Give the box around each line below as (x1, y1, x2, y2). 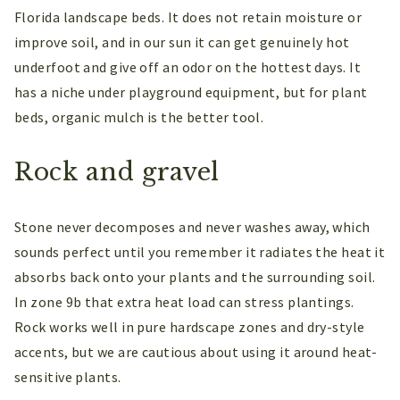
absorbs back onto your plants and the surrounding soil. (14, 268, 376, 287)
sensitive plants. (14, 368, 121, 387)
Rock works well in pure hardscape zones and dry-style (14, 318, 365, 337)
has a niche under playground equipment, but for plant (14, 83, 368, 102)
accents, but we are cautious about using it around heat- (14, 343, 378, 362)
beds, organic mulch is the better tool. (14, 108, 264, 127)
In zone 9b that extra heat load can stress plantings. (14, 293, 354, 312)
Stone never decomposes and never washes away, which (14, 218, 371, 237)
